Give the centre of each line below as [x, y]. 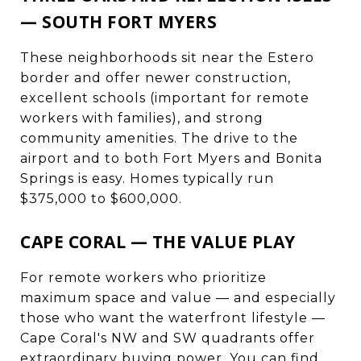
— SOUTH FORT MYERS [118, 21]
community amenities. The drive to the [159, 138]
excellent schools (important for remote [165, 98]
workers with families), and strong [142, 118]
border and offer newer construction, [156, 77]
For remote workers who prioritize [143, 277]
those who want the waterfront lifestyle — [173, 317]
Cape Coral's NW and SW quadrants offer [168, 338]
